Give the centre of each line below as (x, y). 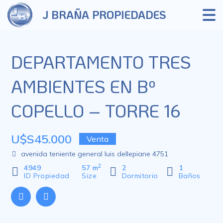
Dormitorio (140, 176)
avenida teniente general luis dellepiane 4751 (95, 154)
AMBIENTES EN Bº (84, 86)
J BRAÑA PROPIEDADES (105, 15)
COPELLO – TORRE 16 (96, 111)
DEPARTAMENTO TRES (101, 62)
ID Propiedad (47, 176)
